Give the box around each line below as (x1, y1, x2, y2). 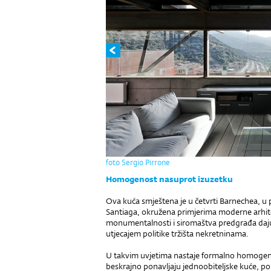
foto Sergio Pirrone (106, 157, 170, 168)
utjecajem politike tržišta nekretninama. (106, 228, 250, 239)
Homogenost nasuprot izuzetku (106, 174, 235, 184)
